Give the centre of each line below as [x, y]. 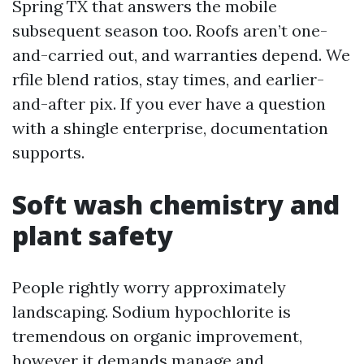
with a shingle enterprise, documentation [170, 128]
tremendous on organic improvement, [157, 336]
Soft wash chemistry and [176, 204]
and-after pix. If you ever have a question [169, 104]
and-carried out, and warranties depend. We [181, 55]
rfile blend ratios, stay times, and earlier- [168, 79]
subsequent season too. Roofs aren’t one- [170, 30]
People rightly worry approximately [149, 287]
